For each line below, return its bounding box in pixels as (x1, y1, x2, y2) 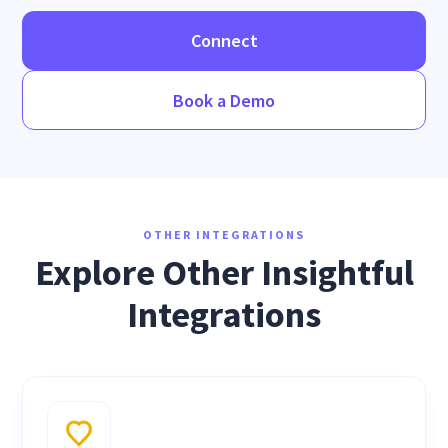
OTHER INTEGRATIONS (143, 227, 305, 243)
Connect (190, 29, 258, 53)
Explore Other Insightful (34, 250, 414, 296)
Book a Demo (173, 89, 275, 113)
